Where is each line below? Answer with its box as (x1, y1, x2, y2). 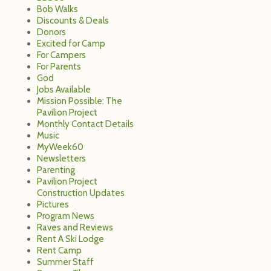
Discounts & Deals (37, 15, 109, 26)
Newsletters (37, 152, 86, 164)
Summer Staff (37, 256, 94, 267)
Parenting (37, 164, 75, 175)
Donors (37, 26, 66, 38)
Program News (37, 210, 94, 221)
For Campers (37, 49, 86, 60)
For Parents (37, 60, 81, 72)
